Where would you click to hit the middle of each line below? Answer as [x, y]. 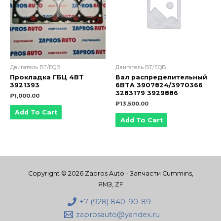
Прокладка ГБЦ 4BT [47, 77]
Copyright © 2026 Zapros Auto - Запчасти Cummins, [110, 174]
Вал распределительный [161, 77]
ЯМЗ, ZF [110, 184]
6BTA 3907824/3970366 [159, 85]
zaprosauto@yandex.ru [118, 215]
